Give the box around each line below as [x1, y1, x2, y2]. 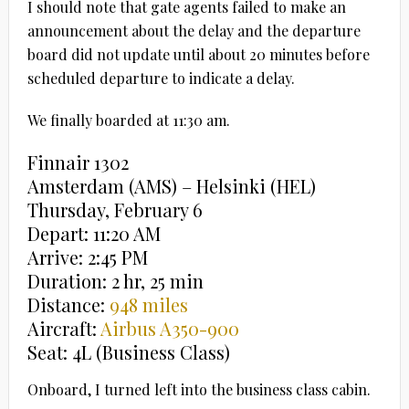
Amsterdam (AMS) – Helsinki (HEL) [26, 173, 316, 199]
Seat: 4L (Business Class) [26, 340, 230, 365]
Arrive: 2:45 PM [26, 245, 148, 270]
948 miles [109, 292, 188, 318]
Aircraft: [26, 316, 100, 341]
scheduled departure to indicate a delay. [26, 68, 295, 89]
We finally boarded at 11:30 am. [26, 110, 230, 131]
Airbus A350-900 [100, 316, 239, 341]
